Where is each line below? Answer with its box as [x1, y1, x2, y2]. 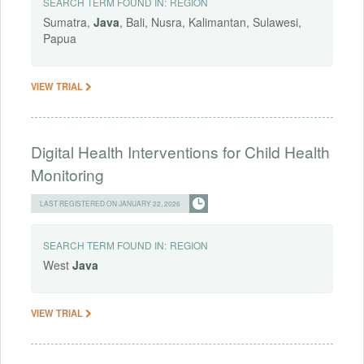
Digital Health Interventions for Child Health [31, 141, 330, 163]
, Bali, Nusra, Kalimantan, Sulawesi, [119, 14, 301, 31]
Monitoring [31, 163, 104, 186]
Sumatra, [43, 14, 93, 31]
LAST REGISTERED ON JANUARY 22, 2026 [40, 198, 180, 209]
